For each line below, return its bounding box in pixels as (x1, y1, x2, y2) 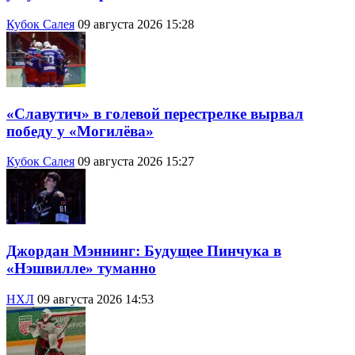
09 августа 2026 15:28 (78, 17, 194, 31)
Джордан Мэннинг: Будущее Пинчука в (6, 242, 281, 260)
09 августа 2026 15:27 (78, 155, 194, 169)
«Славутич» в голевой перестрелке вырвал (6, 105, 303, 122)
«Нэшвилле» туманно (6, 260, 156, 277)
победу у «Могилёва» (6, 122, 154, 139)
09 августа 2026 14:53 (37, 292, 154, 306)
